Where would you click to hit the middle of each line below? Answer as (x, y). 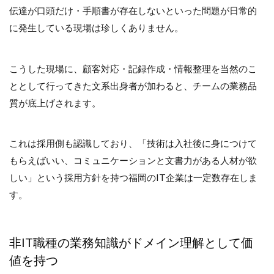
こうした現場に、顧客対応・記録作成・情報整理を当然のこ (133, 68)
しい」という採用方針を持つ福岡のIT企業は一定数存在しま (133, 178)
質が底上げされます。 (55, 102)
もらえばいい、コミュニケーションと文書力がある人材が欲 (133, 161)
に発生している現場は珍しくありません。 (96, 28)
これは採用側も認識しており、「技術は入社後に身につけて (133, 143)
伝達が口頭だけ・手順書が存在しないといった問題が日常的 (133, 11)
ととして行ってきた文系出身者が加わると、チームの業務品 (133, 85)
